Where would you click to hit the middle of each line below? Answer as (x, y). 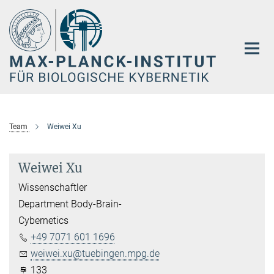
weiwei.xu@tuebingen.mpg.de (95, 253)
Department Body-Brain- (70, 204)
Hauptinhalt (28, 11)
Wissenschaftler (53, 187)
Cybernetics (43, 220)
